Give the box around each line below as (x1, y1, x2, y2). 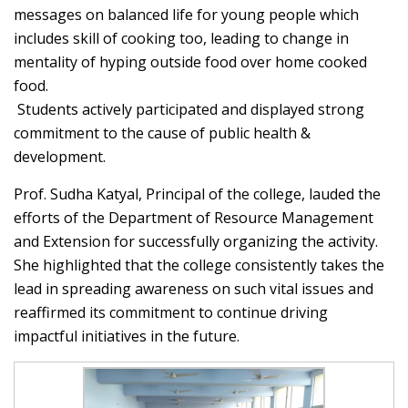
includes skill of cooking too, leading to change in (14, 28, 349, 49)
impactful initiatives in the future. (14, 326, 240, 347)
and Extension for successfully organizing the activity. (14, 231, 378, 252)
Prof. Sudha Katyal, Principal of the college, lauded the (14, 184, 381, 205)
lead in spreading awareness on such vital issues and (14, 279, 373, 300)
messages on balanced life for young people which (14, 5, 359, 25)
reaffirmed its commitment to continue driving (14, 302, 328, 323)
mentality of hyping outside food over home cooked (14, 52, 367, 73)
